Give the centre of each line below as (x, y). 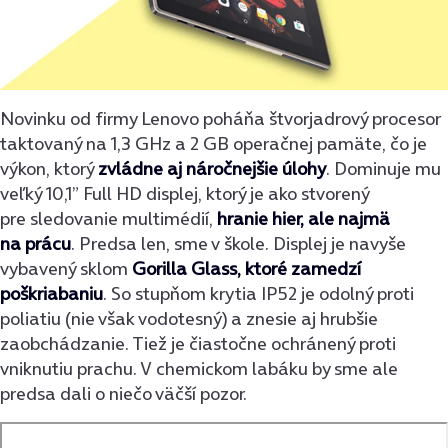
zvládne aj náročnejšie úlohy (212, 169)
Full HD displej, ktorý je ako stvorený (224, 194)
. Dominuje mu (383, 169)
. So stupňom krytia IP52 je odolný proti (258, 294)
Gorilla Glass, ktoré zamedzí (246, 269)
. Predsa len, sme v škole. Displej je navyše (238, 244)
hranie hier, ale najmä (303, 219)
